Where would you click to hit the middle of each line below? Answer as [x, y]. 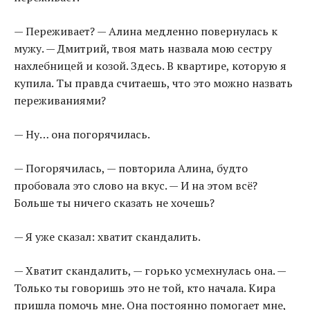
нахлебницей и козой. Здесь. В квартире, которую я [150, 66]
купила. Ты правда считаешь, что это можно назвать [153, 83]
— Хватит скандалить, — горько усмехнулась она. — [150, 271]
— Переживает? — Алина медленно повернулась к [146, 31]
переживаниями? [60, 101]
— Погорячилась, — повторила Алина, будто [131, 168]
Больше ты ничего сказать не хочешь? [114, 203]
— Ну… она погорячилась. [82, 135]
